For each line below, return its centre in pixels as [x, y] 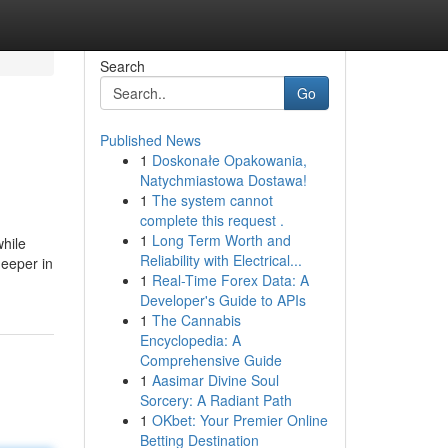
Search [122, 66]
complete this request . [211, 220]
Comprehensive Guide [210, 360]
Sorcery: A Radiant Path [215, 400]
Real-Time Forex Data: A [230, 280]
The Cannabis [196, 320]
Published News [150, 140]
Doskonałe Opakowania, [229, 160]
